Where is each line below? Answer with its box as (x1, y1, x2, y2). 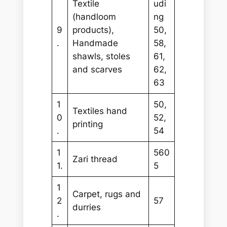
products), (72, 25, 114, 35)
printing (72, 119, 103, 130)
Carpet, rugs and (72, 189, 141, 200)
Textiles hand (72, 106, 127, 117)
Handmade (72, 38, 118, 49)
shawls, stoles (72, 51, 130, 62)
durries (72, 202, 101, 213)
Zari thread (72, 154, 118, 165)
